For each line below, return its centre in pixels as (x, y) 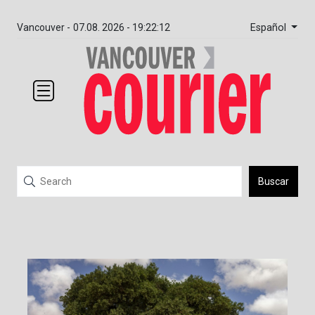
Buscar (274, 182)
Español (269, 27)
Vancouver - (44, 27)
